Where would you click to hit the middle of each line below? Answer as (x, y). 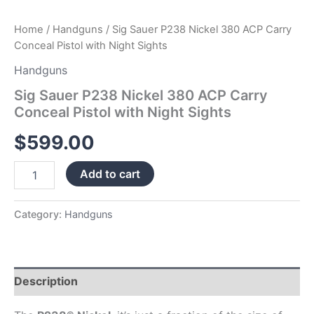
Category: (39, 214)
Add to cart (110, 174)
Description (46, 281)
